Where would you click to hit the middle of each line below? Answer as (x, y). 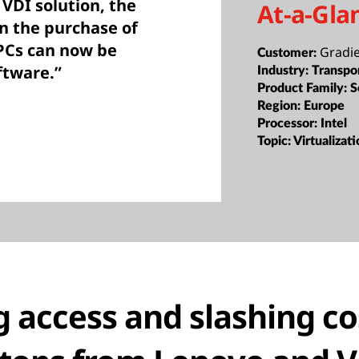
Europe (325, 105)
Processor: (289, 123)
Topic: (276, 141)
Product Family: (304, 88)
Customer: (289, 52)
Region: (281, 105)
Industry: (285, 70)
